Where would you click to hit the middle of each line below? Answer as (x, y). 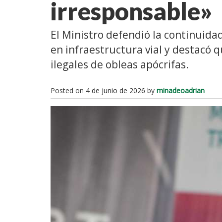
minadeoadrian (181, 90)
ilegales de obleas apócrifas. (121, 64)
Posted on (68, 90)
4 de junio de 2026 (115, 90)
